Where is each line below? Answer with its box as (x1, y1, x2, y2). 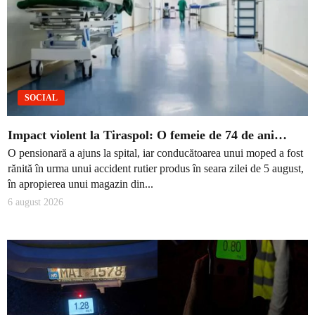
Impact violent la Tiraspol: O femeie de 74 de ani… (8, 128, 287, 143)
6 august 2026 (8, 197, 63, 208)
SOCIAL (25, 93, 58, 103)
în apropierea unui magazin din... (8, 177, 153, 190)
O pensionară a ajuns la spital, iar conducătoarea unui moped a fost (8, 146, 303, 159)
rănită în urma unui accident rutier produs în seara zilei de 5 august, (8, 162, 304, 174)
